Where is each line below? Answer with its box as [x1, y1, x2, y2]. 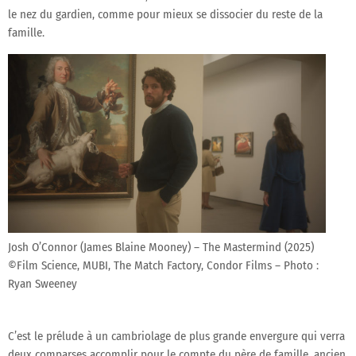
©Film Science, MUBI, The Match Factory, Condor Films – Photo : [8, 257, 319, 273]
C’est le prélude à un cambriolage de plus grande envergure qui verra [8, 328, 345, 343]
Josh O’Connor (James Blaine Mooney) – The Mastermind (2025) [8, 239, 314, 254]
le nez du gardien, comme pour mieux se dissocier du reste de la [8, 6, 323, 21]
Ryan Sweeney [8, 276, 77, 291]
